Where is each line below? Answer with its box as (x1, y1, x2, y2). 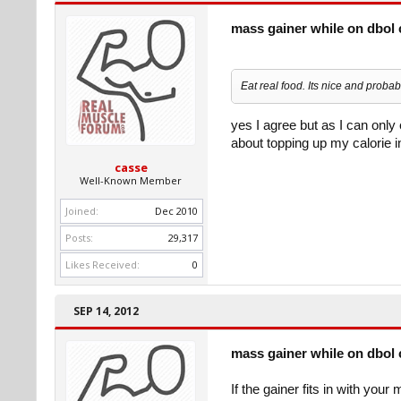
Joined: (65, 204, 98, 218)
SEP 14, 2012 (73, 303, 139, 319)
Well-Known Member (80, 174, 182, 187)
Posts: (65, 231, 93, 244)
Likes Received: (65, 258, 140, 271)
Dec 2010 (155, 204, 198, 218)
